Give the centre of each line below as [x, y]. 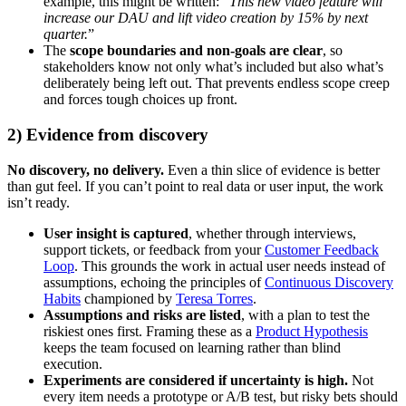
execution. [73, 363]
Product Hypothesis [312, 331]
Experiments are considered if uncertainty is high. [196, 380]
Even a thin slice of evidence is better [272, 169]
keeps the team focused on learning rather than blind [192, 347]
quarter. [66, 34]
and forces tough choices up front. [140, 100]
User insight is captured [116, 233]
